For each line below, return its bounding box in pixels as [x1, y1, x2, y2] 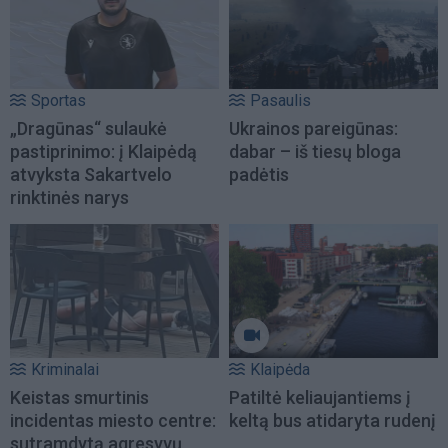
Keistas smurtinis [10, 386, 149, 408]
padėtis [229, 163, 289, 185]
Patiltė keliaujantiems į [229, 386, 411, 408]
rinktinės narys [10, 186, 129, 208]
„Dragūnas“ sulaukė [10, 117, 167, 139]
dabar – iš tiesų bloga [229, 140, 401, 162]
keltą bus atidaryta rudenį [229, 409, 436, 431]
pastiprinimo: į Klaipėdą [10, 140, 197, 162]
